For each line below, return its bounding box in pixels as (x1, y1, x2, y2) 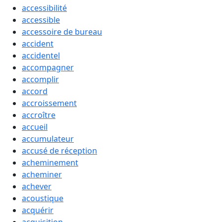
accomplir (22, 74, 59, 85)
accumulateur (22, 133, 74, 144)
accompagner (22, 62, 74, 73)
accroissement (22, 98, 77, 109)
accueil (22, 121, 48, 132)
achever (22, 181, 52, 192)
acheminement (22, 157, 78, 168)
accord (22, 86, 48, 97)
